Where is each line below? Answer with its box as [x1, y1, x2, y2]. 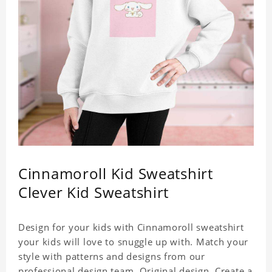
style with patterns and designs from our [18, 250, 205, 263]
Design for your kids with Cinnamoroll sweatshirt [18, 221, 244, 234]
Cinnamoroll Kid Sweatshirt [18, 163, 213, 184]
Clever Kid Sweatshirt [18, 182, 169, 203]
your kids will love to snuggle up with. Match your [18, 236, 248, 248]
